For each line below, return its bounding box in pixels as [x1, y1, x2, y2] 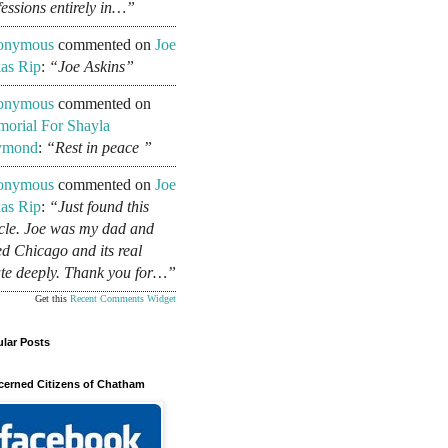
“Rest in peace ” [46, 139, 152, 157]
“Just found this [49, 198, 149, 216]
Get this [35, 293, 70, 305]
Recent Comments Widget [70, 293, 176, 305]
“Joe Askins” [49, 58, 134, 76]
